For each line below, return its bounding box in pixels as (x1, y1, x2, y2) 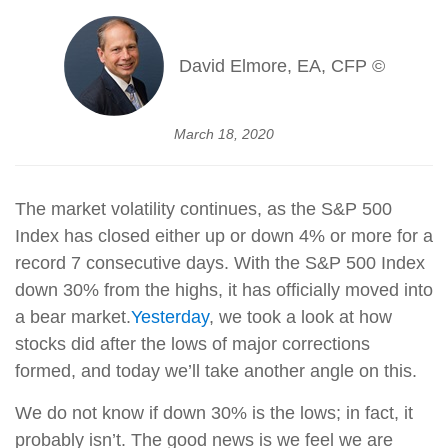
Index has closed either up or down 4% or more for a (15, 226, 433, 247)
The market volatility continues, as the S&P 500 (15, 199, 392, 220)
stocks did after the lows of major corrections (15, 334, 370, 355)
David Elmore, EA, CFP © (178, 55, 385, 76)
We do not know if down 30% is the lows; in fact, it (15, 403, 413, 424)
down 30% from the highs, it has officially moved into (15, 280, 433, 301)
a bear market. (15, 307, 131, 328)
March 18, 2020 (174, 126, 274, 143)
